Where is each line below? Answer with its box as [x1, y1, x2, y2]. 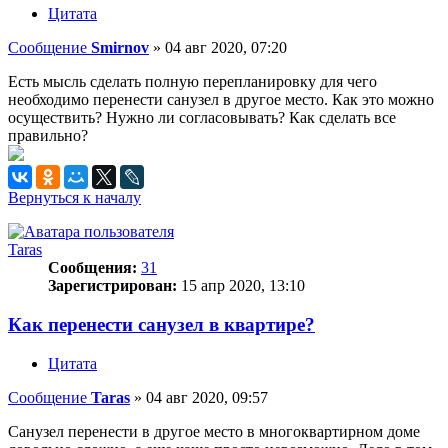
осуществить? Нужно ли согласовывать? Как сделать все [8, 109, 396, 127]
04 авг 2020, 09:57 [146, 388, 268, 406]
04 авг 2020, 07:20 [165, 39, 287, 57]
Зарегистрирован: [48, 277, 177, 295]
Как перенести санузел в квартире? [8, 314, 315, 336]
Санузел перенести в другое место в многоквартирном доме [8, 422, 420, 440]
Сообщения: [48, 259, 137, 277]
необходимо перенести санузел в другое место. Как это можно [8, 91, 434, 109]
